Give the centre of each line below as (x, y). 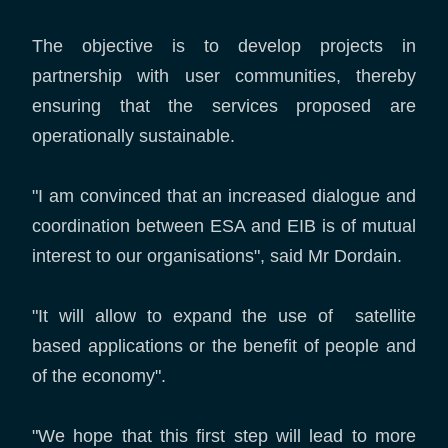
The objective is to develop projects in (224, 46)
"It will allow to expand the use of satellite (224, 316)
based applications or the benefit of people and (224, 346)
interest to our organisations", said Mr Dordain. (217, 256)
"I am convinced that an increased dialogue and (224, 196)
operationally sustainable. (133, 136)
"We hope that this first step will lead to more (224, 436)
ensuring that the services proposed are (224, 106)
